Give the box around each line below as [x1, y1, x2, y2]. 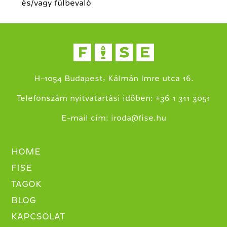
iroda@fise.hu [110, 114, 166, 123]
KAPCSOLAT [11, 212, 65, 221]
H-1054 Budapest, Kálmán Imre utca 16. [33, 74, 194, 83]
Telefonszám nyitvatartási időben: [17, 94, 156, 103]
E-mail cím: [61, 114, 111, 123]
